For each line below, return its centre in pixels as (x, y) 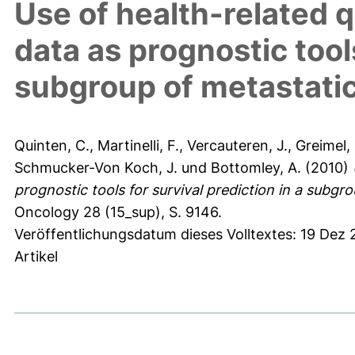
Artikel (36, 257)
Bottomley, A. (256, 168)
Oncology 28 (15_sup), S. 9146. (118, 212)
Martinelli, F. (138, 146)
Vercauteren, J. (237, 146)
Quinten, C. (52, 146)
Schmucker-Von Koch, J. (96, 168)
